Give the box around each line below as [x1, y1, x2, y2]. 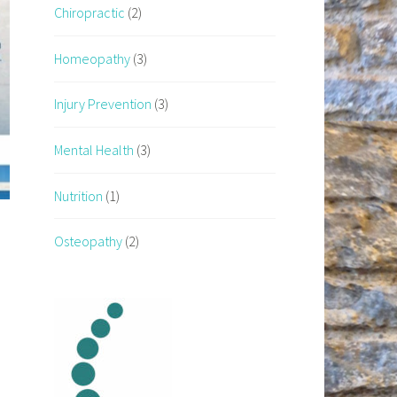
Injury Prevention [54, 95, 152, 113]
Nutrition [54, 186, 103, 205]
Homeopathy [54, 49, 130, 67]
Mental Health [54, 140, 134, 159]
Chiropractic [54, 4, 125, 22]
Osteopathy [54, 232, 122, 251]
